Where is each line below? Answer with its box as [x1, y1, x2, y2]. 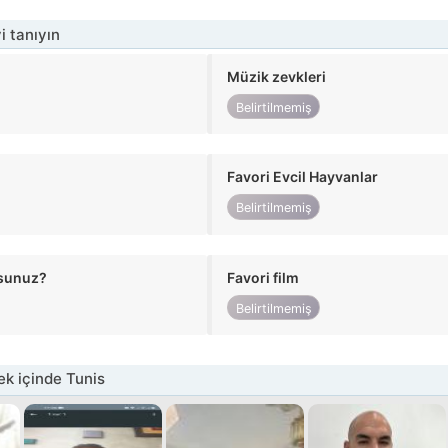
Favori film [227, 268, 300, 286]
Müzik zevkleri [227, 68, 327, 86]
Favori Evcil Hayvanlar [227, 168, 379, 186]
